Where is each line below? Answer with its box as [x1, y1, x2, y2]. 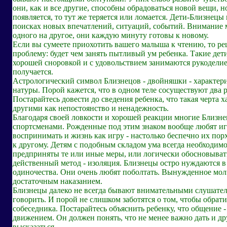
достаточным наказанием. [13, 176, 102, 185]
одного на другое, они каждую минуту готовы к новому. [13, 30, 209, 40]
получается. [13, 67, 53, 76]
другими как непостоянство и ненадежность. [13, 103, 169, 112]
